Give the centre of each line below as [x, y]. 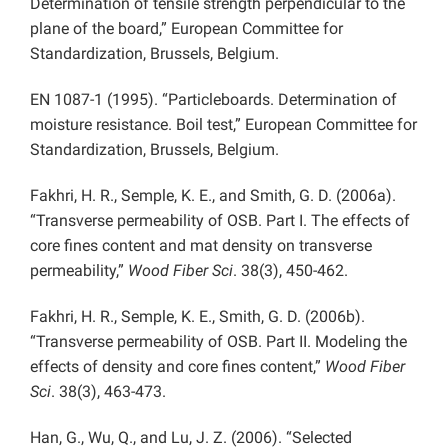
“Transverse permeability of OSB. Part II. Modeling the [218, 341]
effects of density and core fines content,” [177, 366]
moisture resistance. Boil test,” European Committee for [223, 124]
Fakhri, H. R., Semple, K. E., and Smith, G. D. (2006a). [213, 195]
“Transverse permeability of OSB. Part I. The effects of [220, 220]
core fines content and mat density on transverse [201, 245]
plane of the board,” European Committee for [186, 28]
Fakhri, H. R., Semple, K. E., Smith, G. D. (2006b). [197, 316]
